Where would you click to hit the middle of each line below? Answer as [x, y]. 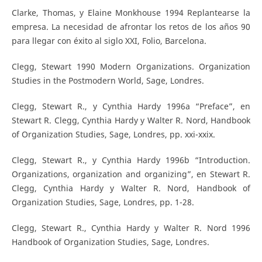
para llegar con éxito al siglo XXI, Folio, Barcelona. [109, 41]
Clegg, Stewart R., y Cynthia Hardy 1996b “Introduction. [131, 160]
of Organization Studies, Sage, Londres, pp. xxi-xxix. [113, 135]
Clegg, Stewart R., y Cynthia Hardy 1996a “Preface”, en [131, 106]
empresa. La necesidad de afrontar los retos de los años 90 [131, 27]
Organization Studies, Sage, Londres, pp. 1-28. [103, 202]
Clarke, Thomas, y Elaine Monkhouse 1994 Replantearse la [131, 13]
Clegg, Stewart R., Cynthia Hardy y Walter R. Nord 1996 [131, 228]
